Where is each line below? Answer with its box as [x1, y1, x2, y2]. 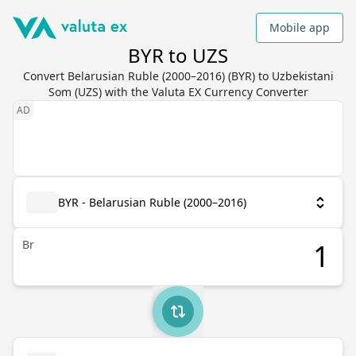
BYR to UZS [128, 42, 228, 68]
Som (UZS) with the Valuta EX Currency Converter [48, 84, 308, 99]
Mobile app [269, 20, 330, 35]
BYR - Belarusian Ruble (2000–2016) [58, 195, 246, 210]
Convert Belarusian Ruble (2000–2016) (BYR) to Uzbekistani [22, 68, 334, 83]
